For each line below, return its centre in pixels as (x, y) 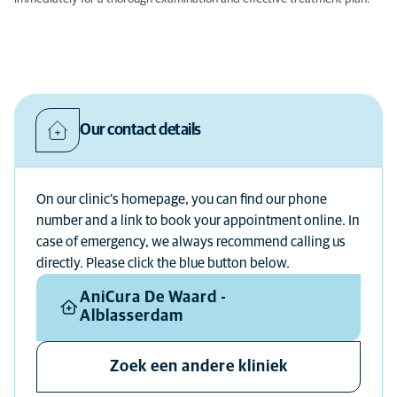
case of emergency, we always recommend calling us (191, 242)
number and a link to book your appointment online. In (198, 221)
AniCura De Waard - (153, 298)
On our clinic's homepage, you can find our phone (182, 199)
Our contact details (140, 130)
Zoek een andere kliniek (198, 366)
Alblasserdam (132, 316)
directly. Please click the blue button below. (163, 263)
